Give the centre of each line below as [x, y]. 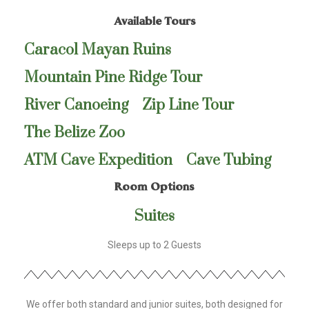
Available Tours [154, 21]
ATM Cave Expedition [98, 160]
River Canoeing [76, 105]
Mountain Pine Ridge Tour [113, 77]
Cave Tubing [229, 160]
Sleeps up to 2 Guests [154, 245]
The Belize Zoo [74, 132]
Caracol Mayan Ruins [98, 50]
